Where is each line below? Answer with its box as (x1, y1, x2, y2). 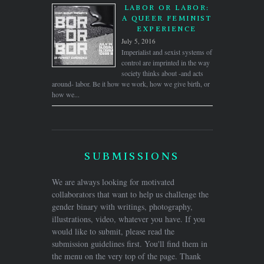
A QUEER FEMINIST (121, 13, 212, 22)
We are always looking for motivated (51, 176, 174, 187)
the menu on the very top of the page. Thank (51, 250, 201, 262)
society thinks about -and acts (121, 68, 203, 78)
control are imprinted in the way (121, 57, 210, 67)
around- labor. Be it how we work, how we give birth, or (51, 78, 210, 88)
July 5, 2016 (121, 36, 156, 45)
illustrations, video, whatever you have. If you (51, 213, 205, 225)
